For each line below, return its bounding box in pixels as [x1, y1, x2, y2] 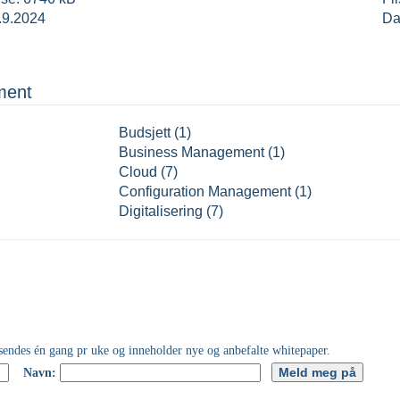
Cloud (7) [118, 164, 178, 179]
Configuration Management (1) [118, 184, 312, 199]
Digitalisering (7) [118, 204, 223, 219]
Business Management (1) [267, 145, 285, 160]
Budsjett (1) [118, 125, 191, 140]
